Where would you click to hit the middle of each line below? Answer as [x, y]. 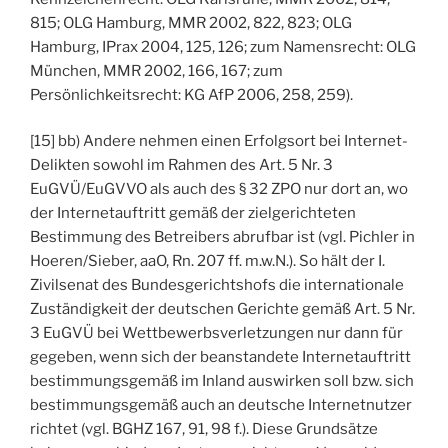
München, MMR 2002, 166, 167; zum [156, 70]
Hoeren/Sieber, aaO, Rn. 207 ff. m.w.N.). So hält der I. [207, 261]
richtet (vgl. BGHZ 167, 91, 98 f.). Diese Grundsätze [204, 429]
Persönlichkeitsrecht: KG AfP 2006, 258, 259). [191, 94]
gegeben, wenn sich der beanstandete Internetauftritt [220, 357]
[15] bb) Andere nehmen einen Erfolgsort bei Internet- [219, 141]
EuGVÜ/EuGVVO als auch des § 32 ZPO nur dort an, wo [219, 189]
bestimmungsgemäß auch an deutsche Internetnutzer [221, 405]
